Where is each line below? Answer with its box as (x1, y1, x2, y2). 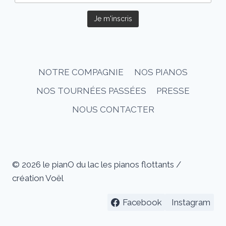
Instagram (172, 197, 211, 207)
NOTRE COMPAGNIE (38, 67, 124, 77)
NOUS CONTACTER (72, 104, 154, 115)
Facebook (122, 197, 162, 207)
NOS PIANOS (134, 67, 188, 77)
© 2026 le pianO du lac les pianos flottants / (12, 159, 181, 169)
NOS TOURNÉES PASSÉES (36, 85, 146, 96)
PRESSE (156, 85, 190, 96)
